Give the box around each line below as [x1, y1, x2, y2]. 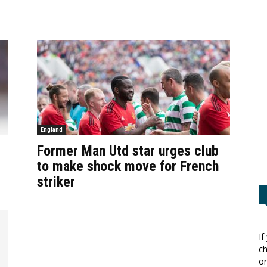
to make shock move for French [37, 158, 219, 175]
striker [37, 173, 75, 190]
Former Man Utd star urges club [37, 142, 219, 159]
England [41, 126, 63, 133]
